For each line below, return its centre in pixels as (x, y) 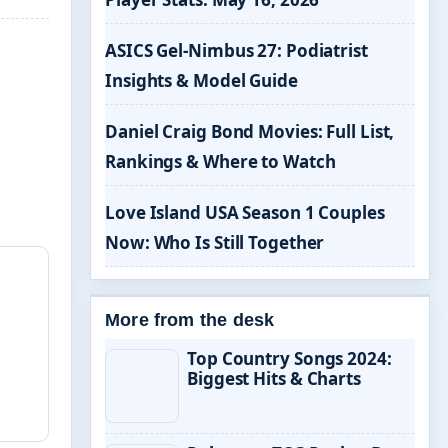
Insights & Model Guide (201, 80)
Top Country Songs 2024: (289, 358)
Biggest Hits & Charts (274, 378)
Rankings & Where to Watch (220, 161)
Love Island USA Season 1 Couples (245, 212)
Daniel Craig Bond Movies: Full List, (250, 131)
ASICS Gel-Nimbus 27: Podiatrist (236, 50)
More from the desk (190, 320)
